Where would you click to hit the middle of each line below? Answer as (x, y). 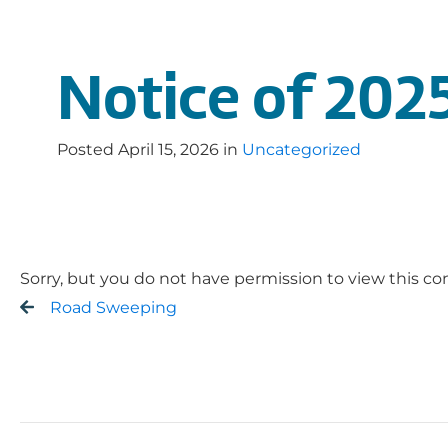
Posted (87, 149)
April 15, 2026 (168, 149)
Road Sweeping (113, 307)
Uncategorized (301, 149)
